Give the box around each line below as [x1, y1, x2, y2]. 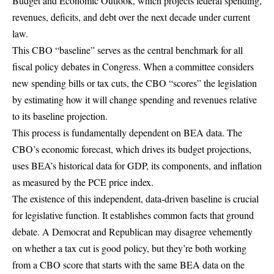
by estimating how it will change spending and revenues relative [12, 92, 257, 106]
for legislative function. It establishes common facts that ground [12, 208, 254, 221]
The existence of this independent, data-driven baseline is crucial [12, 191, 259, 205]
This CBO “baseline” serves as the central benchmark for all [12, 43, 243, 56]
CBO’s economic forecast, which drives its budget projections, [12, 142, 251, 155]
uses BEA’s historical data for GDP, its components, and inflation [12, 158, 262, 172]
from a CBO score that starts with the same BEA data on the [12, 257, 245, 271]
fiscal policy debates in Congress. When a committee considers [12, 59, 254, 73]
